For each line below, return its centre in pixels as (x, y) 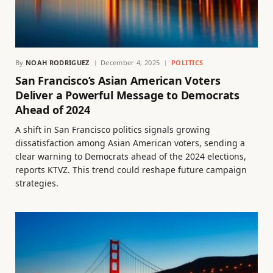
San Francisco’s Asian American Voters (118, 80)
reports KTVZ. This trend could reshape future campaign (131, 169)
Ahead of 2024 (53, 109)
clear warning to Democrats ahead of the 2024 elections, (131, 156)
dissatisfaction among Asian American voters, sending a (130, 143)
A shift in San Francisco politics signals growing (113, 129)
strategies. (37, 183)
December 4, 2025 (130, 62)
